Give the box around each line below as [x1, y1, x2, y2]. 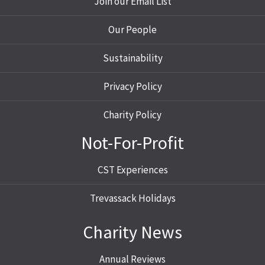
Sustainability [102, 51, 163, 64]
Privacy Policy [103, 80, 162, 93]
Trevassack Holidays [89, 192, 176, 205]
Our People [108, 23, 157, 36]
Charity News [83, 221, 182, 243]
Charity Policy [104, 108, 161, 121]
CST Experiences [97, 163, 168, 176]
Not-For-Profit [81, 131, 184, 154]
